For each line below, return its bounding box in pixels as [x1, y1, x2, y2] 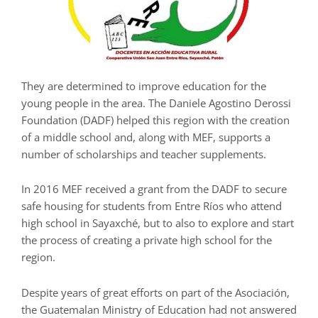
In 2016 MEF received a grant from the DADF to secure [21, 182, 287, 197]
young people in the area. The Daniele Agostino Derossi [21, 95, 291, 110]
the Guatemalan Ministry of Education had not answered [21, 302, 297, 317]
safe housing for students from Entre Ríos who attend [21, 199, 282, 214]
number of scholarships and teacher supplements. [21, 146, 266, 161]
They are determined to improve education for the [21, 78, 266, 93]
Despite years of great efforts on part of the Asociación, [21, 285, 290, 300]
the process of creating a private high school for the [21, 233, 272, 248]
